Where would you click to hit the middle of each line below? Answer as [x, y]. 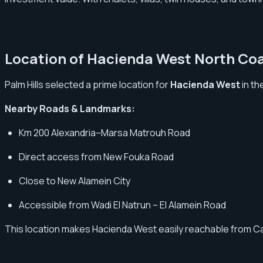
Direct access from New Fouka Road [96, 156]
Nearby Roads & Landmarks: [70, 108]
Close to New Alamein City [75, 181]
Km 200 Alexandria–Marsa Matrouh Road [104, 132]
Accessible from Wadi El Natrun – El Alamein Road [122, 205]
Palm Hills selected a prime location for [87, 84]
